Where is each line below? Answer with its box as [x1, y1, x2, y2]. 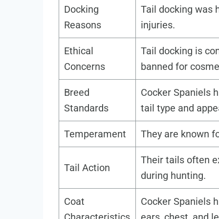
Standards [64, 102, 109, 114]
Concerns [64, 61, 105, 73]
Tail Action [64, 162, 110, 174]
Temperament [64, 128, 126, 140]
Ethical [64, 45, 93, 57]
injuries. [141, 19, 175, 31]
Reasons [64, 19, 101, 31]
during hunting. [141, 170, 206, 182]
